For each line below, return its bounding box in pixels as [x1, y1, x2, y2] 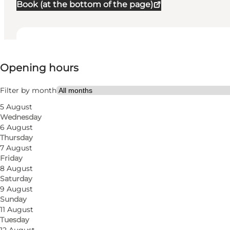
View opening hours [39, 42, 109, 51]
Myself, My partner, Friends [35, 83, 131, 93]
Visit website [35, 63, 81, 72]
